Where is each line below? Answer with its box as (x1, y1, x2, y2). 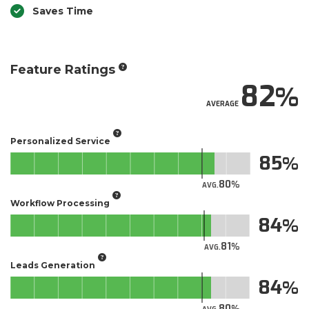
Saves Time (32, 5, 93, 17)
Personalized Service (10, 135, 110, 146)
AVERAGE (206, 99, 239, 108)
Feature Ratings (10, 62, 115, 77)
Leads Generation (10, 259, 95, 270)
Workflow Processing (10, 197, 110, 208)
